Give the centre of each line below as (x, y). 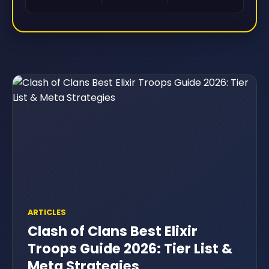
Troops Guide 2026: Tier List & (130, 249)
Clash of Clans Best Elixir (113, 231)
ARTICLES (47, 212)
